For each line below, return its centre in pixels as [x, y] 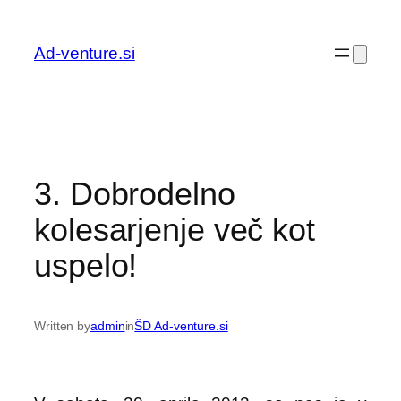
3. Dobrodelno [135, 193]
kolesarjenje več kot [175, 229]
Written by [62, 326]
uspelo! [86, 265]
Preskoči [40, 17]
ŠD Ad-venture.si [181, 326]
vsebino [37, 62]
